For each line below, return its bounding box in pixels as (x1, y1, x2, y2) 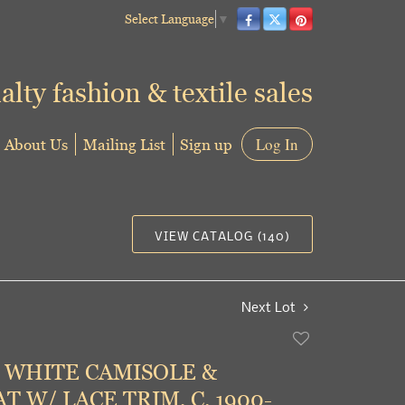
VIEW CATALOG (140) (154, 227, 290, 244)
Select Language (125, 9, 214, 28)
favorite (291, 365, 335, 383)
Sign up (180, 134, 232, 155)
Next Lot (241, 297, 299, 316)
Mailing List (83, 134, 165, 155)
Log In (256, 134, 298, 155)
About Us (5, 134, 68, 155)
